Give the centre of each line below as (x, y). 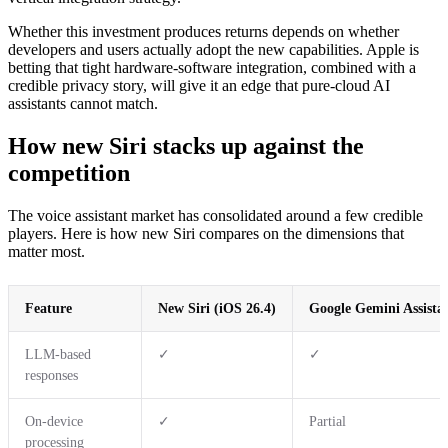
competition (69, 172)
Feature (48, 308)
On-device (54, 421)
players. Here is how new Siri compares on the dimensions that (206, 233)
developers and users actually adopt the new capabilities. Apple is (213, 49)
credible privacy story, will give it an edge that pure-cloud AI (199, 85)
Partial (327, 421)
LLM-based (58, 354)
